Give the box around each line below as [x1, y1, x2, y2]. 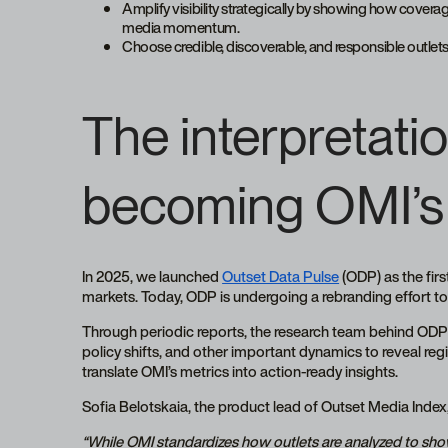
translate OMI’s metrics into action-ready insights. [82, 360, 399, 383]
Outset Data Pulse [222, 265, 340, 288]
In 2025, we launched [82, 265, 223, 288]
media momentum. [122, 15, 240, 38]
